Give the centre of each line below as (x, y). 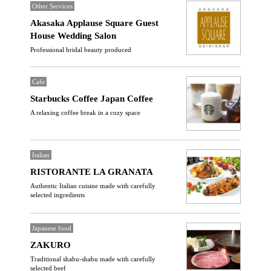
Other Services (52, 6)
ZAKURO (51, 245)
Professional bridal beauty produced (81, 50)
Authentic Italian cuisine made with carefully (93, 186)
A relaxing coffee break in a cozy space (85, 113)
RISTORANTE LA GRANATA (92, 172)
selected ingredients (57, 195)
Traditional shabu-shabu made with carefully (93, 259)
